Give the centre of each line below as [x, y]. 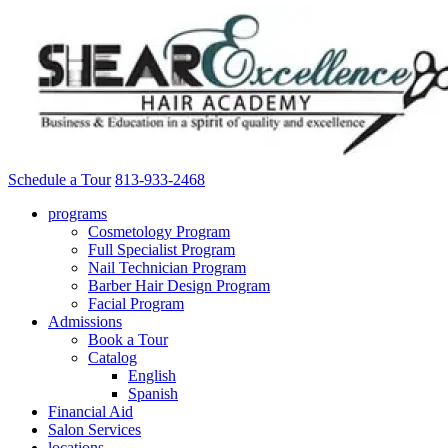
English [152, 375]
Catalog [112, 357]
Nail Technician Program [167, 267]
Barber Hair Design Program [179, 285]
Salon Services [94, 429]
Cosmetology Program [159, 231]
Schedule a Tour [59, 179]
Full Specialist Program [161, 249]
